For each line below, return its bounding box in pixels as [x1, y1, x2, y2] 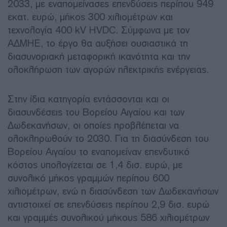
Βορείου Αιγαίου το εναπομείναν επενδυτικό [8, 145, 190, 158]
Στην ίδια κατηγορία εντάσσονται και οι [8, 93, 169, 105]
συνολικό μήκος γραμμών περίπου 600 [8, 172, 169, 184]
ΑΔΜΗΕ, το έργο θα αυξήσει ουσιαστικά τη [8, 37, 188, 49]
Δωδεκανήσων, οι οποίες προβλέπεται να [8, 119, 179, 131]
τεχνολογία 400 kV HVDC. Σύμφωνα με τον [8, 24, 190, 36]
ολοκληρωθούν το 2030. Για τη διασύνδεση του [8, 132, 209, 144]
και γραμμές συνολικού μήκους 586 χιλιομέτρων [8, 211, 209, 223]
